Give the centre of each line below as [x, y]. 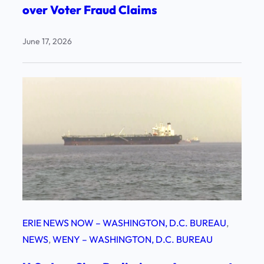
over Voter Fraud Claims [90, 9]
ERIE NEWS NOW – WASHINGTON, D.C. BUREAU [124, 222]
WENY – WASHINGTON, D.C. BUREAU [133, 239]
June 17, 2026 [47, 41]
